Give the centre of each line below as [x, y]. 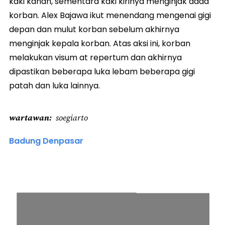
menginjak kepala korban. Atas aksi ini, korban [100, 43]
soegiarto [72, 117]
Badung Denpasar [46, 141]
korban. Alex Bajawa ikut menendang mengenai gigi [110, 15]
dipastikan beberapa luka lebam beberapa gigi [102, 71]
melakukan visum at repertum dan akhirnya [95, 57]
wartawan [29, 117]
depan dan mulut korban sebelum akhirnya [94, 29]
